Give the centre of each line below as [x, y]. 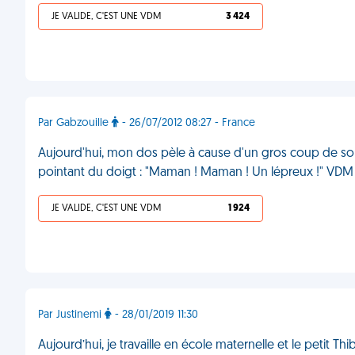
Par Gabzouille [75, 123]
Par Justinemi [71, 315]
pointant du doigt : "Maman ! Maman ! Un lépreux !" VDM [196, 173]
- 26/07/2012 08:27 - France [187, 123]
